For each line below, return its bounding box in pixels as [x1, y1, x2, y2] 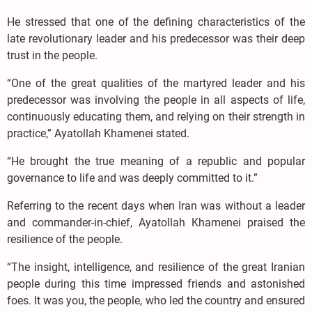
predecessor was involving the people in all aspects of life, [7, 93, 305, 107]
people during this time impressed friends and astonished [7, 276, 305, 290]
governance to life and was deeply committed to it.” [7, 171, 258, 185]
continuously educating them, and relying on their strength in [7, 109, 305, 123]
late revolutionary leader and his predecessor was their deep [7, 31, 305, 45]
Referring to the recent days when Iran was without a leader [7, 198, 305, 212]
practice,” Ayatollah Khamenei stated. [7, 126, 189, 140]
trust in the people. [7, 48, 97, 62]
